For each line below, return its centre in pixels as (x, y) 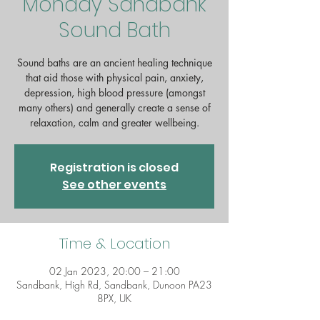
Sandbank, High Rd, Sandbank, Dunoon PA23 (114, 284)
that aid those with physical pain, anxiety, (114, 77)
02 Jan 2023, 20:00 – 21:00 (114, 271)
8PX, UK (114, 298)
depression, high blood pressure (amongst (114, 92)
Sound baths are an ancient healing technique (114, 62)
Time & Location (114, 243)
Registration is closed (114, 167)
